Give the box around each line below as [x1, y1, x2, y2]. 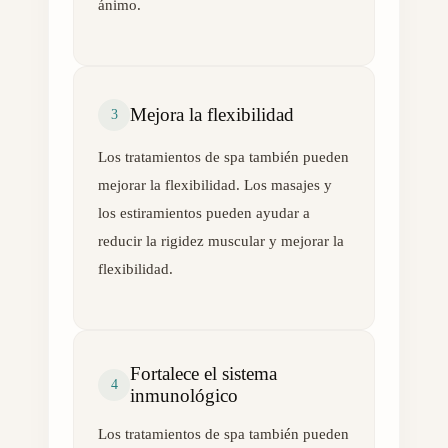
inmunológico [130, 384, 238, 406]
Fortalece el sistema [130, 362, 277, 384]
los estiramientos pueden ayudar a [98, 205, 310, 222]
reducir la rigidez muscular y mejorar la [98, 233, 344, 250]
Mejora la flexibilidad [130, 103, 294, 125]
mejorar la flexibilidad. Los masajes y [98, 177, 332, 194]
